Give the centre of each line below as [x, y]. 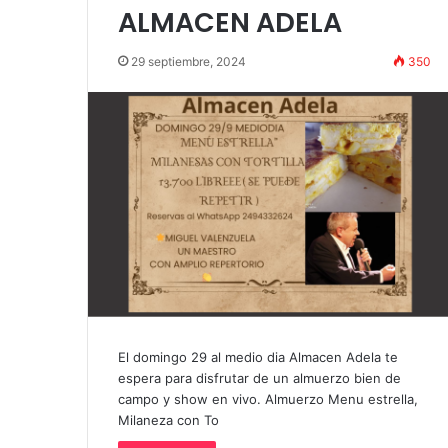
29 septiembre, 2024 [188, 61]
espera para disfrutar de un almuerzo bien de [259, 377]
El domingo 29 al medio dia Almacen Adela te [258, 356]
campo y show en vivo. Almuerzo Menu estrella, [268, 398]
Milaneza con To [168, 419]
